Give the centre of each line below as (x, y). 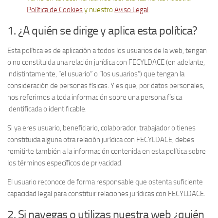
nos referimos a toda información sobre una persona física (95, 97)
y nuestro (99, 10)
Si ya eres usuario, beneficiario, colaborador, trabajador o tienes (101, 128)
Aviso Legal (131, 10)
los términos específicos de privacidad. (65, 163)
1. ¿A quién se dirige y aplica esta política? (102, 30)
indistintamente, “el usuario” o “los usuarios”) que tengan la (96, 74)
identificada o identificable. (47, 109)
